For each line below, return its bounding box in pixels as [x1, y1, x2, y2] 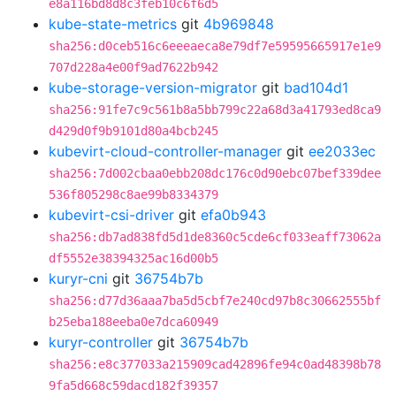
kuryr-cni [49, 270, 108, 287]
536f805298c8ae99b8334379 [49, 187, 218, 202]
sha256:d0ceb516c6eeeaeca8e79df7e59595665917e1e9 [49, 39, 381, 53]
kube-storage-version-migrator [49, 79, 257, 96]
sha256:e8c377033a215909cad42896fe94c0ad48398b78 [49, 357, 381, 371]
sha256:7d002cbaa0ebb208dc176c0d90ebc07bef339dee [49, 166, 381, 180]
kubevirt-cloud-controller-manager [49, 142, 282, 160]
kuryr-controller [49, 333, 153, 351]
